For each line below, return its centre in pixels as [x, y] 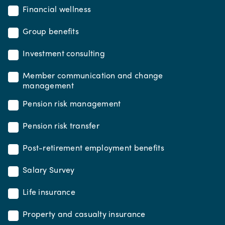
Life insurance [49, 192]
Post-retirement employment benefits [93, 148]
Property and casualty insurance [84, 214]
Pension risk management [72, 103]
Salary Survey [49, 170]
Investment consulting [64, 53]
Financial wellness [57, 9]
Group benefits [51, 31]
